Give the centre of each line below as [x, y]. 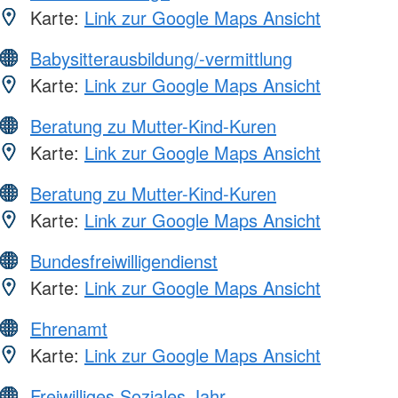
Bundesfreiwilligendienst [124, 260]
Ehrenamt [69, 328]
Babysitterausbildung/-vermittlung [161, 58]
